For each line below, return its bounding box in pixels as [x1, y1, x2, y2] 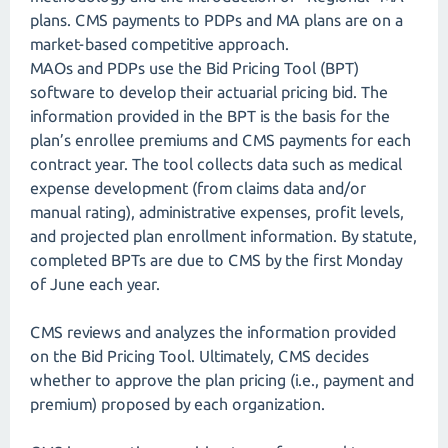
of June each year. [30, 275, 160, 293]
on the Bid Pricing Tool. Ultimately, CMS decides [30, 347, 369, 365]
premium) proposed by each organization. [30, 395, 325, 413]
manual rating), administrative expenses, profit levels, [30, 203, 404, 221]
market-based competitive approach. [30, 35, 289, 53]
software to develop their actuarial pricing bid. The [30, 83, 388, 101]
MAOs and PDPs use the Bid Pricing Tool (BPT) [30, 59, 359, 77]
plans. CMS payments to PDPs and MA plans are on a [30, 11, 403, 29]
